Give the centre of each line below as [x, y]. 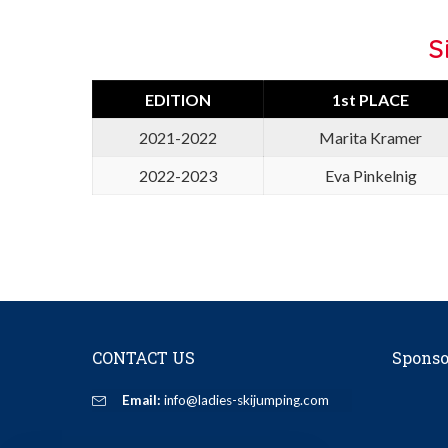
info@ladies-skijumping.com [245, 399]
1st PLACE [370, 99]
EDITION [178, 99]
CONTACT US [143, 357]
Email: [141, 399]
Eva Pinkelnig [370, 175]
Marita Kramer [370, 137]
